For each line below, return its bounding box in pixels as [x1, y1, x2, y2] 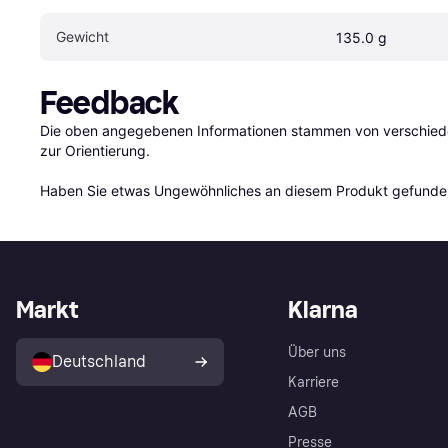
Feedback [40, 84, 179, 123]
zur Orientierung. [40, 142, 150, 160]
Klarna [288, 295, 358, 325]
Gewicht [56, 28, 109, 46]
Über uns [288, 344, 346, 362]
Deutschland [52, 352, 146, 372]
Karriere [288, 374, 339, 392]
